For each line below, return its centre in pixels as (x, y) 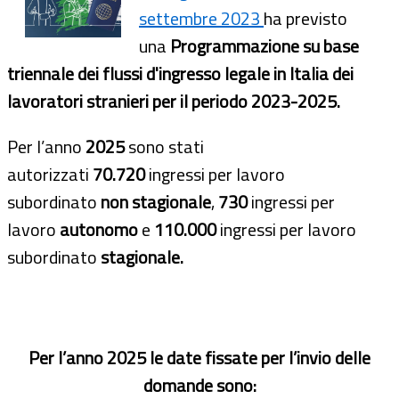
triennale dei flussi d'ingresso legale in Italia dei (180, 74)
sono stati (164, 147)
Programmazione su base (263, 46)
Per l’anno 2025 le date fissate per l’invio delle (199, 358)
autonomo (97, 230)
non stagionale (156, 202)
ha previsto (305, 19)
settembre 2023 (201, 19)
